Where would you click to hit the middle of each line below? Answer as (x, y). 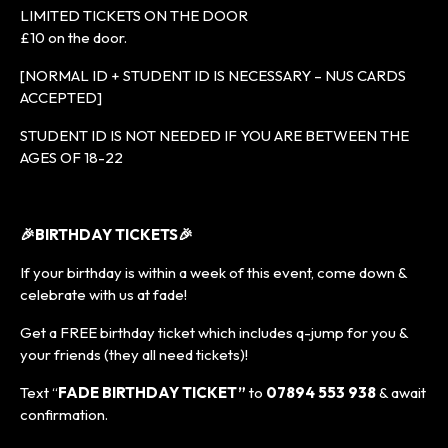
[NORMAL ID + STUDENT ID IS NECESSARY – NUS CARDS (213, 75)
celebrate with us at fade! (103, 294)
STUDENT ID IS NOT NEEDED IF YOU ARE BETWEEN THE (214, 135)
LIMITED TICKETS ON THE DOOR (134, 15)
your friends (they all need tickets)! (134, 354)
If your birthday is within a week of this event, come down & (213, 272)
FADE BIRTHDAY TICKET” (152, 392)
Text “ (39, 392)
